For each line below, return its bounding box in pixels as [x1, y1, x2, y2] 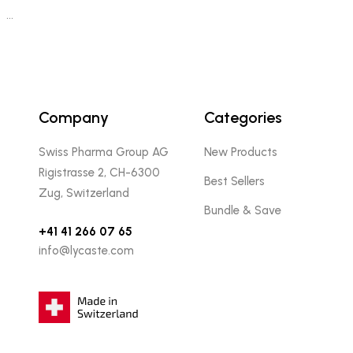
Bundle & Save [203, 203, 281, 217]
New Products [203, 144, 277, 159]
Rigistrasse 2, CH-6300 [38, 165, 160, 180]
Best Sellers [203, 173, 265, 188]
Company [38, 107, 109, 127]
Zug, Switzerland [38, 185, 129, 200]
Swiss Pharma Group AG [38, 144, 169, 159]
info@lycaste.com [38, 243, 134, 258]
